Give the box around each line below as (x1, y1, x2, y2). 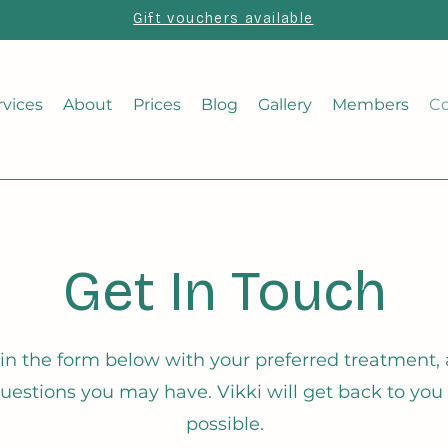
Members (332, 95, 409, 114)
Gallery (258, 95, 312, 114)
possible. (186, 413, 264, 435)
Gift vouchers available (133, 10, 314, 27)
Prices (133, 95, 181, 114)
